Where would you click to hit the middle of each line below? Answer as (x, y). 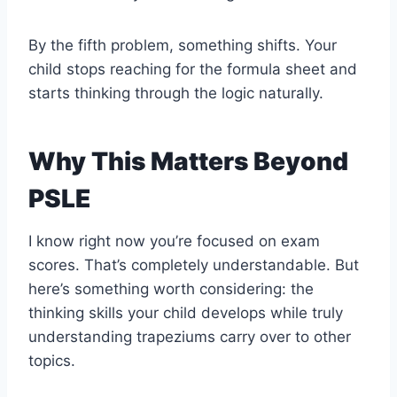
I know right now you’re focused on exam (174, 241)
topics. (52, 361)
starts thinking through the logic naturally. (176, 93)
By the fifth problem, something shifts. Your (183, 46)
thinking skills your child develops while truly (186, 313)
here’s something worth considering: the (171, 289)
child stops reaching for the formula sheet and (193, 70)
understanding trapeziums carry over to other (190, 337)
